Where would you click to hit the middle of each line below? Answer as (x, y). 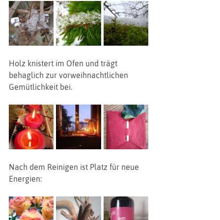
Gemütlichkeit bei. (41, 87)
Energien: (25, 179)
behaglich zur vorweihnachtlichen (69, 75)
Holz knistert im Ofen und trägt (64, 63)
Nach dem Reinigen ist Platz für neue (75, 167)
